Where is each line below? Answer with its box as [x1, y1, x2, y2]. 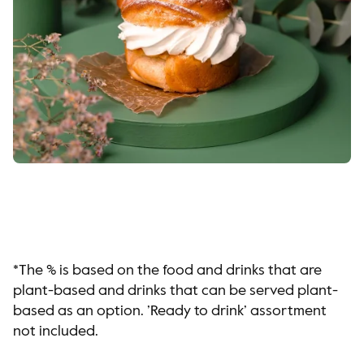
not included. [13, 324, 98, 339]
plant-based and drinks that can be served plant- [13, 284, 338, 298]
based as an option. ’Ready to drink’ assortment [13, 304, 327, 318]
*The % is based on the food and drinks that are [13, 263, 322, 278]
